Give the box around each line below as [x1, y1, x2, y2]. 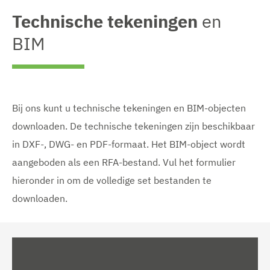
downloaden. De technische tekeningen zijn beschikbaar [12, 119, 255, 132]
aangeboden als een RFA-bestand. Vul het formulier [12, 155, 236, 168]
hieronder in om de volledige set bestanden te [12, 174, 212, 186]
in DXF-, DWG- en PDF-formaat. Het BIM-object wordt [12, 137, 245, 150]
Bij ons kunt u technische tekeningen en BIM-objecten [12, 101, 246, 114]
